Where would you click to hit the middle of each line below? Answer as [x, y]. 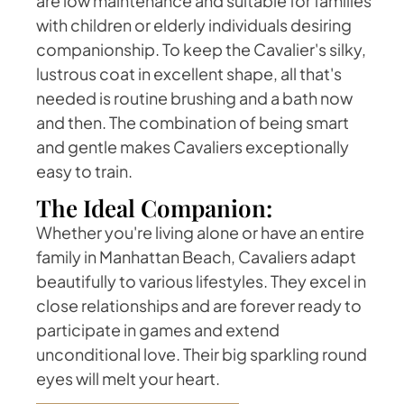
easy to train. [84, 171]
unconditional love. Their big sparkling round [202, 353]
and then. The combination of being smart [193, 123]
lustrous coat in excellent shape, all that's [189, 74]
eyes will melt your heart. [128, 378]
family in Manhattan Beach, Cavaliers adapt [196, 256]
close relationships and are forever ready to [199, 305]
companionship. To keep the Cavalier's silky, [201, 50]
